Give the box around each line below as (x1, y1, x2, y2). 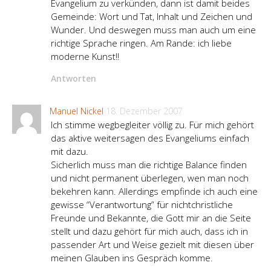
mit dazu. (51, 145, 88, 157)
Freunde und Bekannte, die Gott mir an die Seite (51, 212, 251, 224)
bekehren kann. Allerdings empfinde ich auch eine (51, 185, 258, 197)
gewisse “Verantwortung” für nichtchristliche (51, 198, 233, 211)
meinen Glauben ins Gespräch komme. (51, 252, 213, 264)
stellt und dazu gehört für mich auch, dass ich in (51, 225, 248, 237)
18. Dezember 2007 (106, 105, 183, 117)
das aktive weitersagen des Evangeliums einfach (51, 132, 249, 144)
